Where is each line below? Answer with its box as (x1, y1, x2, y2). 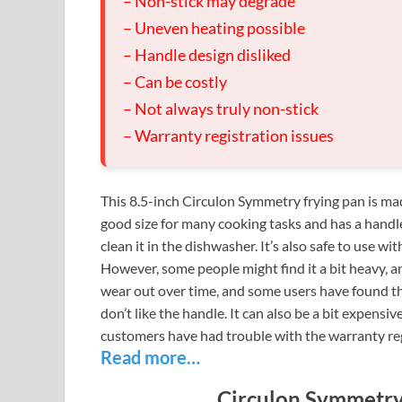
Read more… (100, 346, 200, 369)
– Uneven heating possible (123, 18, 305, 39)
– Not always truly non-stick (123, 99, 319, 119)
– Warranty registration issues (123, 126, 334, 146)
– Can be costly (123, 72, 227, 92)
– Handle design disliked (123, 45, 291, 66)
